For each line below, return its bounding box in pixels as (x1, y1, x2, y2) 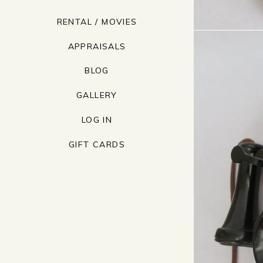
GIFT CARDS (69, 139, 125, 150)
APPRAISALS (68, 41, 126, 52)
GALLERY (76, 90, 117, 101)
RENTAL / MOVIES (56, 16, 137, 27)
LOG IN (81, 114, 113, 126)
